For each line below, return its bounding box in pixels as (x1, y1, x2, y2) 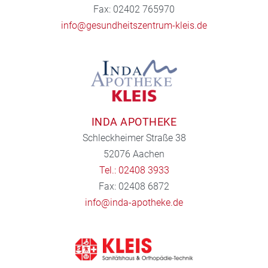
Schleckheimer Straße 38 (82, 132, 186, 144)
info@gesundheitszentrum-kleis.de (61, 20, 207, 32)
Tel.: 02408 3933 (99, 165, 169, 176)
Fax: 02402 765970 (93, 4, 175, 16)
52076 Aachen (103, 148, 165, 160)
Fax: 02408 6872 (99, 181, 169, 193)
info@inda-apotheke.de (85, 197, 183, 209)
